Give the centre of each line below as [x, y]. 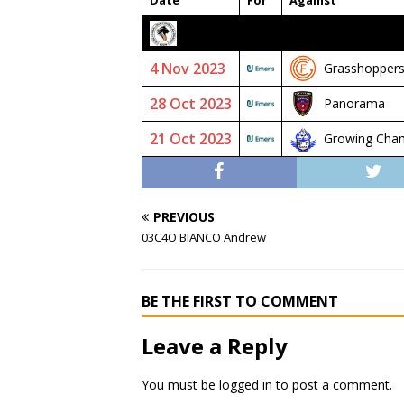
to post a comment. [332, 385]
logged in [246, 385]
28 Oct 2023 [191, 104]
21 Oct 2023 [191, 139]
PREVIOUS [184, 217]
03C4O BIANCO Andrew [204, 237]
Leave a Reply [215, 346]
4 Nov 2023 [188, 69]
